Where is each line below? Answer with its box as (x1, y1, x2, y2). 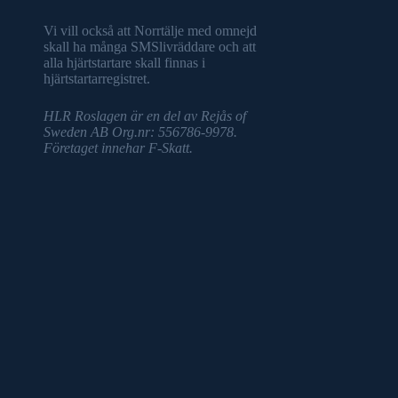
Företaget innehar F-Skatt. (43, 140, 193, 155)
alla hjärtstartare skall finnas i (43, 55, 205, 70)
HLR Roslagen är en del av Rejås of (43, 108, 246, 123)
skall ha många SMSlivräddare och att (43, 39, 256, 54)
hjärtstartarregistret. (43, 71, 150, 86)
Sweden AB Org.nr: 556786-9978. (43, 124, 237, 139)
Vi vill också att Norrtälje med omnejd (43, 23, 257, 38)
